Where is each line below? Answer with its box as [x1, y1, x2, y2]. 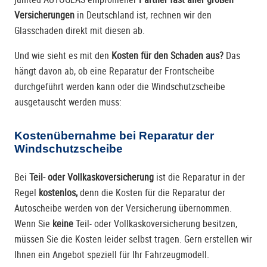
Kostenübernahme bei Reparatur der [14, 129, 214, 142]
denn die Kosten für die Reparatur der [77, 187, 225, 199]
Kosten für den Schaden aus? [111, 50, 223, 62]
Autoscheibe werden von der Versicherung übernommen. [14, 203, 232, 215]
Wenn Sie [14, 218, 52, 230]
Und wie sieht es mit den [14, 50, 111, 62]
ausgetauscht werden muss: [14, 97, 122, 108]
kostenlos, [39, 187, 77, 199]
